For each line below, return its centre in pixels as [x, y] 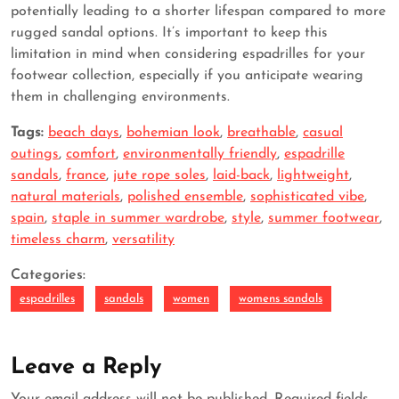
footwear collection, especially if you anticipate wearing [187, 76]
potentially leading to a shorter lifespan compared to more [198, 12]
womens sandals [281, 299]
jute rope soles [159, 176]
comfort [91, 155]
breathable [261, 133]
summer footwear [324, 219]
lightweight [313, 176]
